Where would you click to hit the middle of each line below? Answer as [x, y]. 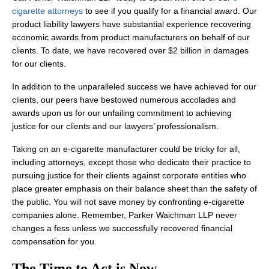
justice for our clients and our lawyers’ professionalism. [115, 126]
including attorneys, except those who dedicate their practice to [131, 162]
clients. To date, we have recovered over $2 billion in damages [130, 51]
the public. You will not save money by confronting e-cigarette [128, 202]
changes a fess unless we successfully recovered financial [122, 228]
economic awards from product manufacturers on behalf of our [131, 38]
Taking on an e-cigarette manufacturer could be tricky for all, [126, 149]
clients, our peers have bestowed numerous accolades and [124, 100]
